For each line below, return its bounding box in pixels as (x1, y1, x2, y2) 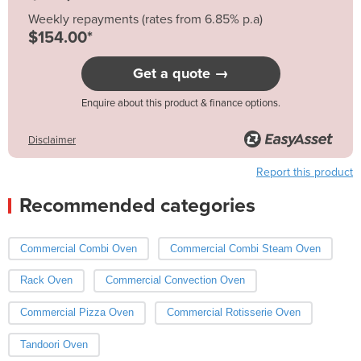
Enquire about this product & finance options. (81, 96, 280, 110)
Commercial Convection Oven (105, 274, 245, 287)
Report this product (256, 164, 353, 179)
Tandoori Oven (20, 338, 88, 351)
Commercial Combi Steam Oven (169, 242, 321, 255)
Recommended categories (19, 193, 255, 218)
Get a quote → (132, 64, 229, 82)
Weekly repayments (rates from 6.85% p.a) (28, 10, 263, 27)
